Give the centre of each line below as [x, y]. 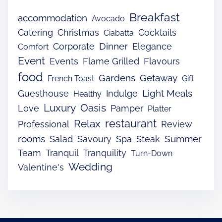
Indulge [122, 94]
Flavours [162, 61]
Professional [44, 124]
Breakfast [155, 18]
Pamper [127, 109]
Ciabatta [119, 33]
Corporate [74, 47]
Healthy [87, 94]
